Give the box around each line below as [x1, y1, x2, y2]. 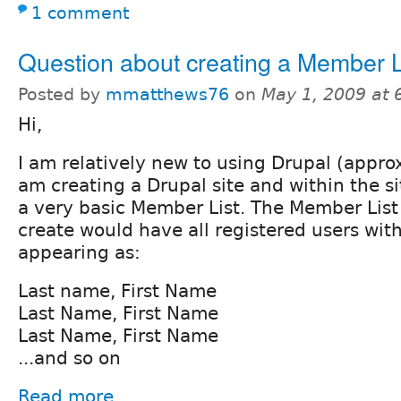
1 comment [31, 4, 129, 23]
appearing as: [18, 242, 141, 264]
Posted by [18, 85, 106, 105]
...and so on [18, 347, 121, 370]
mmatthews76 [106, 85, 229, 105]
